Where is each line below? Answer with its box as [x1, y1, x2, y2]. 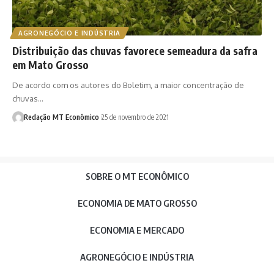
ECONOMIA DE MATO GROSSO [77, 198, 197, 209]
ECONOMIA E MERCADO [90, 224, 184, 236]
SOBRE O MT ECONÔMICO [85, 171, 189, 182]
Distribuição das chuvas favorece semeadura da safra [12, 44, 257, 58]
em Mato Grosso [12, 58, 89, 72]
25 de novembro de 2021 [101, 113, 169, 122]
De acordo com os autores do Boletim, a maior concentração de [12, 80, 244, 91]
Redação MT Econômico [23, 113, 99, 122]
